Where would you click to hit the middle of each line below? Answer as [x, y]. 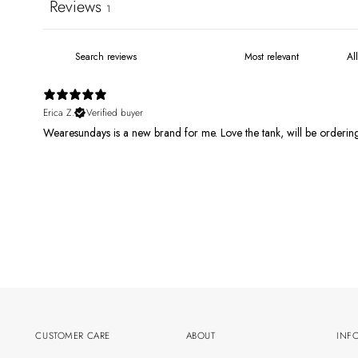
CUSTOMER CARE [73, 336]
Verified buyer [115, 112]
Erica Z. [59, 112]
